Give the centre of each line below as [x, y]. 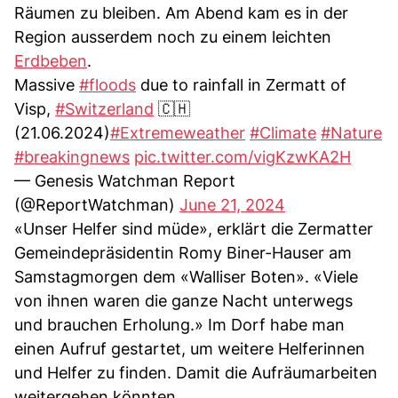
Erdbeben [51, 60]
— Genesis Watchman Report [125, 180]
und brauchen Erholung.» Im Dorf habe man [179, 324]
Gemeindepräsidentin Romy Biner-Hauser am [183, 252]
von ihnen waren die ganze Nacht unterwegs [183, 300]
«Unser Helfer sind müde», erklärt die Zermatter [194, 228]
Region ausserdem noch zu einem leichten [173, 36]
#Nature [351, 132]
